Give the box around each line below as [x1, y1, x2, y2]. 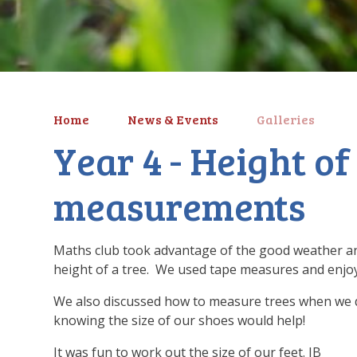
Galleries [257, 110, 316, 127]
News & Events [127, 110, 219, 127]
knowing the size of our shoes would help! [53, 312, 306, 330]
